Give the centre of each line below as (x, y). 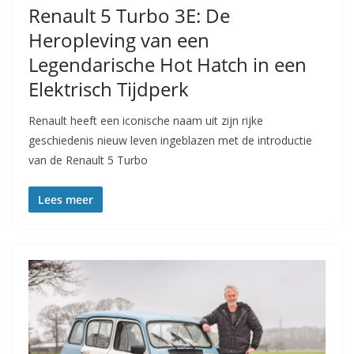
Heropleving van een (119, 40)
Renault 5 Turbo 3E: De (129, 15)
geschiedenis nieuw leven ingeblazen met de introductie (170, 140)
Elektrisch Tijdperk (109, 88)
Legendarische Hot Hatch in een (168, 64)
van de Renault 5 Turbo (88, 160)
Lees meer (66, 199)
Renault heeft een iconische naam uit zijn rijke (146, 120)
